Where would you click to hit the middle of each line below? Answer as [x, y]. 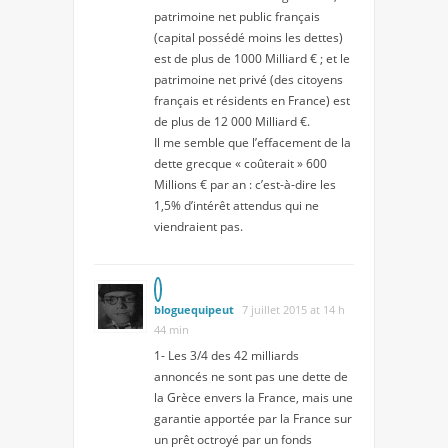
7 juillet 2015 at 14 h [293, 309]
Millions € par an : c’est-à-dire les [245, 184]
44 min [171, 329]
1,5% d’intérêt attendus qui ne [236, 205]
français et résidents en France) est [252, 100]
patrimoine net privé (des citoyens [248, 79]
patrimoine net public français [237, 16]
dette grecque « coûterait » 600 [240, 163]
